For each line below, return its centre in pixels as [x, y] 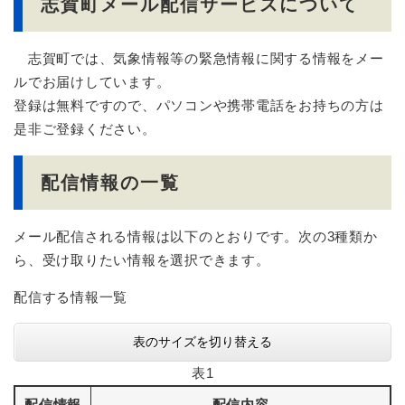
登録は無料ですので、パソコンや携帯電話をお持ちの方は [199, 105]
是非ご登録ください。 [85, 128]
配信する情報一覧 [71, 297]
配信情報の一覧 [110, 183]
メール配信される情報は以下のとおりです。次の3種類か [196, 236]
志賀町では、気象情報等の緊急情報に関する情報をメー [199, 58]
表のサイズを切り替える [202, 341]
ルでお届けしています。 [92, 81]
